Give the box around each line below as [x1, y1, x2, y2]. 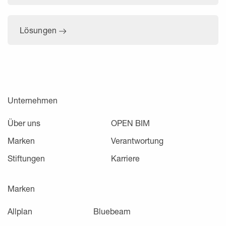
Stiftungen [8, 153, 45, 163]
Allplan [8, 206, 32, 216]
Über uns [8, 118, 40, 128]
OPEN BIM [110, 118, 150, 128]
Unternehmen [8, 95, 58, 105]
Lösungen [20, 25, 59, 35]
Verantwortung [110, 135, 163, 145]
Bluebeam [93, 206, 131, 216]
